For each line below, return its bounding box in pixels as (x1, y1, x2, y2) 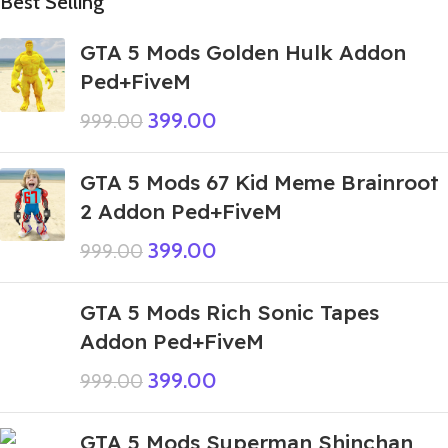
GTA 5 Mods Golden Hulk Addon (80, 39, 406, 66)
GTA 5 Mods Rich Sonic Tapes (80, 299, 379, 326)
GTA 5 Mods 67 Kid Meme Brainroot (80, 169, 439, 196)
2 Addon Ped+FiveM (80, 198, 282, 225)
